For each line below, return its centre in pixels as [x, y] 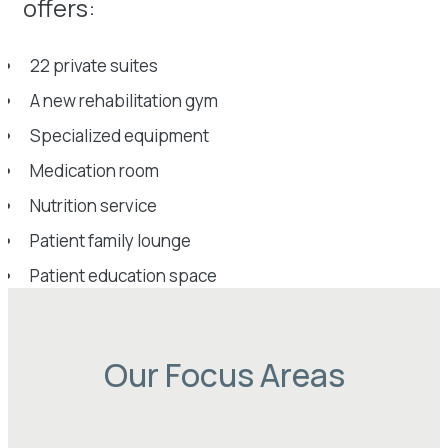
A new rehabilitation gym [124, 100]
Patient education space [123, 275]
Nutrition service [93, 205]
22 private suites [94, 65]
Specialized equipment [119, 135]
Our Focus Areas [224, 374]
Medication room [94, 170]
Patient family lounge [110, 240]
